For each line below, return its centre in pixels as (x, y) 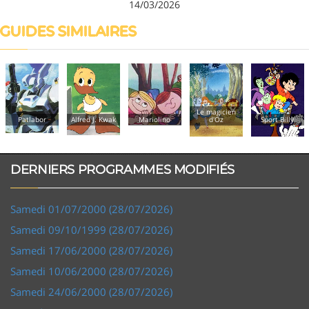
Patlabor (23, 119)
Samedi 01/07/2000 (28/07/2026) (91, 209)
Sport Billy (268, 119)
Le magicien (207, 111)
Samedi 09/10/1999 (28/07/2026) (91, 229)
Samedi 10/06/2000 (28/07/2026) (91, 271)
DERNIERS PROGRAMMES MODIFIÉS (122, 169)
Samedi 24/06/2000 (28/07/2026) (91, 291)
